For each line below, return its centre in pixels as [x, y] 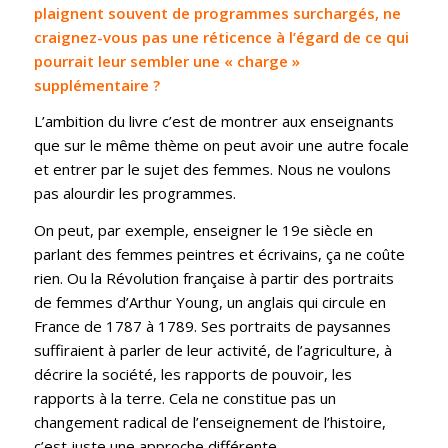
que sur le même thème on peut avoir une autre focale [221, 145]
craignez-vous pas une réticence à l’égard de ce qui [221, 36]
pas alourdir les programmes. [134, 193]
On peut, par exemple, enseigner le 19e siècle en [203, 230]
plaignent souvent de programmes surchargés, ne [217, 12]
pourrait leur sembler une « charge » [166, 60]
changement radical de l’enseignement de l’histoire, [209, 422]
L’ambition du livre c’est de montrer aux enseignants [213, 121]
